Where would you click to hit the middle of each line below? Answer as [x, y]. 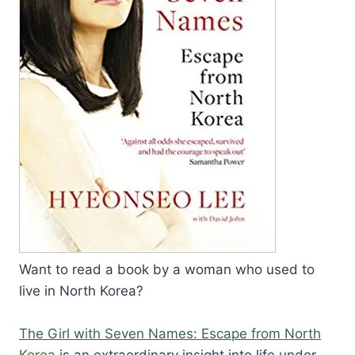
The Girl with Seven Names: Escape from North [170, 333]
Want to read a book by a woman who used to [167, 269]
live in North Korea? [81, 290]
